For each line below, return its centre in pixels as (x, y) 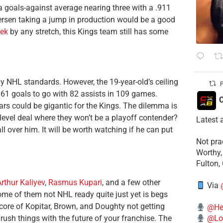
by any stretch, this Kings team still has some (88, 31)
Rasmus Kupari (75, 182)
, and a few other (131, 182)
